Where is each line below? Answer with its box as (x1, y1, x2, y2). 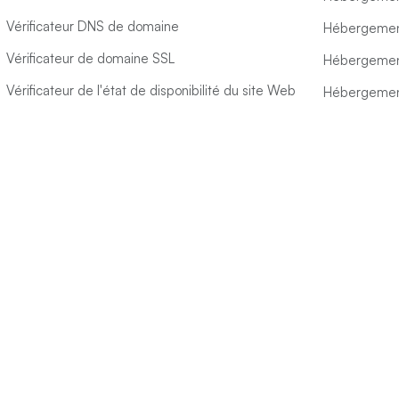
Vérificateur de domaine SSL (6, 50, 175, 67)
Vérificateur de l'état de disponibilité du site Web (6, 82, 296, 99)
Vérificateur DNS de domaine (6, 18, 179, 35)
